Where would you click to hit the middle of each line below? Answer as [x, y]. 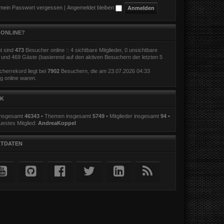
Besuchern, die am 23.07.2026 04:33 [104, 71]
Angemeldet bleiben [91, 7]
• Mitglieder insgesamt [132, 116]
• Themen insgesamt [66, 116]
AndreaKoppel [57, 123]
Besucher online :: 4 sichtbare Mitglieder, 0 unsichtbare [90, 50]
